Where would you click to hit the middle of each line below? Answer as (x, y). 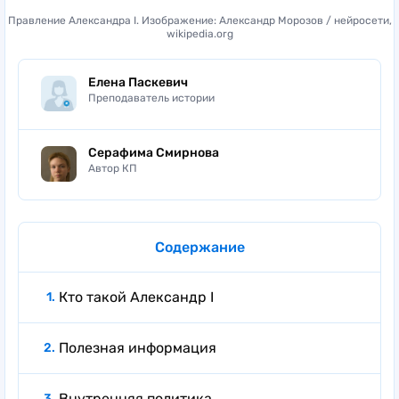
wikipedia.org (199, 33)
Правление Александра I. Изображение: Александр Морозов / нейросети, (199, 20)
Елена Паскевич (138, 82)
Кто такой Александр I (136, 297)
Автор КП (113, 168)
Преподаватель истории (151, 98)
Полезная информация (138, 347)
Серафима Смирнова (154, 152)
